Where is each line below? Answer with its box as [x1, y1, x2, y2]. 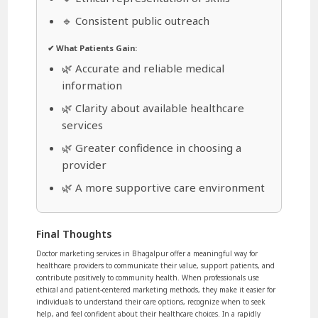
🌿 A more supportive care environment [62, 180, 265, 194]
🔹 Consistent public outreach [62, 13, 210, 28]
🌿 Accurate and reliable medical [62, 60, 225, 75]
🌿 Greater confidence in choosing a [62, 140, 242, 155]
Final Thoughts [36, 226, 112, 241]
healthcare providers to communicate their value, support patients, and [36, 260, 275, 270]
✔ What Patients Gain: [48, 42, 138, 53]
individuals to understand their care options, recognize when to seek [36, 296, 266, 307]
